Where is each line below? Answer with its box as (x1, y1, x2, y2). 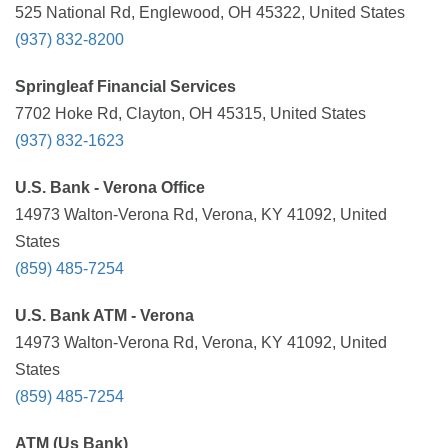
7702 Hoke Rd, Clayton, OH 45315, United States (15, 105, 366, 122)
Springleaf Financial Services (15, 78, 236, 95)
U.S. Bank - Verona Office (15, 179, 205, 196)
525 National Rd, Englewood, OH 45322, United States (15, 4, 405, 21)
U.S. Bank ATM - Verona (15, 307, 194, 324)
